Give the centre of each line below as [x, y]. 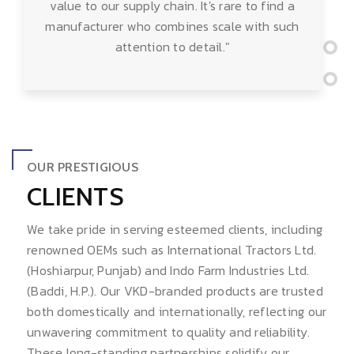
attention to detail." [172, 46]
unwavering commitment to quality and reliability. [169, 331]
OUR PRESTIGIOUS [83, 167]
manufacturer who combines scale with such [172, 26]
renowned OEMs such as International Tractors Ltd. [172, 249]
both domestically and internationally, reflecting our [177, 311]
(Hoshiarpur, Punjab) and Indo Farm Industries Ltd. [168, 270]
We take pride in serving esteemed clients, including [175, 229]
